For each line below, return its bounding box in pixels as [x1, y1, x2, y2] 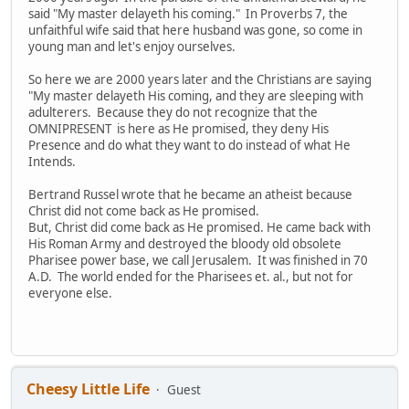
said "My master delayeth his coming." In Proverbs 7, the [28, 5, 348, 23]
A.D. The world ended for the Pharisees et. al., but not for [28, 268, 353, 286]
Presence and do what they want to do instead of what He [28, 137, 351, 154]
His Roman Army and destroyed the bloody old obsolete [28, 236, 341, 253]
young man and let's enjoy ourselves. [28, 38, 236, 56]
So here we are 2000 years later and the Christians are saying [28, 71, 372, 89]
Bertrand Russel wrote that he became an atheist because [28, 186, 352, 204]
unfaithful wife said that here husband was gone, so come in [28, 22, 362, 39]
